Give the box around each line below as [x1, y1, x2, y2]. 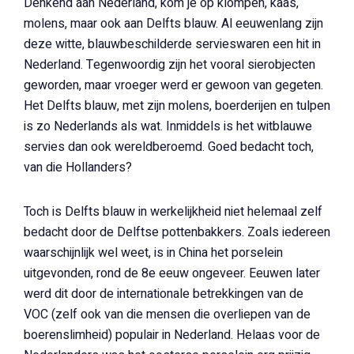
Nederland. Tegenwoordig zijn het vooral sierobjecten [24, 55, 315, 74]
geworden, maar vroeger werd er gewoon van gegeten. [24, 76, 323, 95]
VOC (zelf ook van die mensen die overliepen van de [24, 305, 311, 324]
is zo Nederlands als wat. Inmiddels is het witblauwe [24, 117, 312, 136]
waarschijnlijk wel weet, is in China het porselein [24, 243, 283, 262]
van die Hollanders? [24, 158, 132, 177]
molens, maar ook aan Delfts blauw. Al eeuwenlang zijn [24, 14, 323, 33]
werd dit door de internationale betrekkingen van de [24, 284, 303, 303]
